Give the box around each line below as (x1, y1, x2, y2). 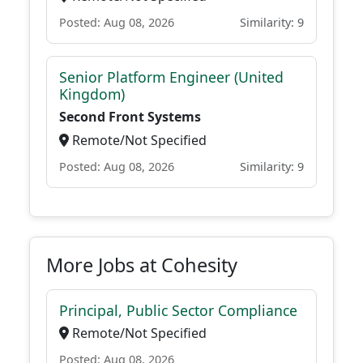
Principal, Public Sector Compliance (59, 301, 297, 320)
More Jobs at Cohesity (46, 252, 237, 278)
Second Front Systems (59, 108, 201, 126)
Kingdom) (59, 84, 125, 104)
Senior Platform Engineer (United (59, 67, 284, 87)
